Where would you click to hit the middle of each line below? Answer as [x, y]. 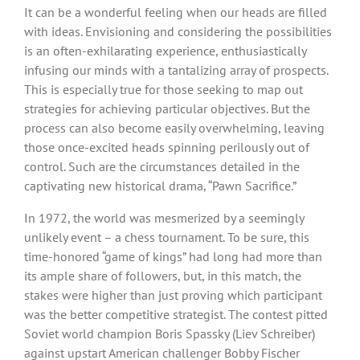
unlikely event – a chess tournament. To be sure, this [167, 237]
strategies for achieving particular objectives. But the [167, 108]
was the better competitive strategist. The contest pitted [176, 314]
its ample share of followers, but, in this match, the [163, 275]
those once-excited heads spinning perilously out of [167, 147]
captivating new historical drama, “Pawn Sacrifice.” [160, 185]
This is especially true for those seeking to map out [164, 89]
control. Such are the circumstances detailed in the [162, 166]
